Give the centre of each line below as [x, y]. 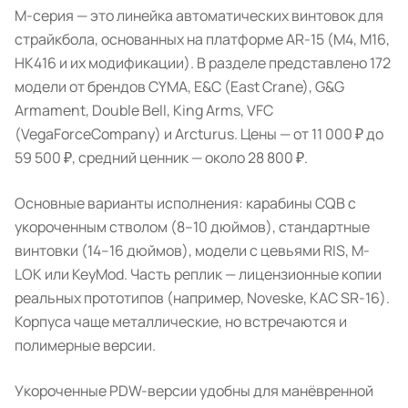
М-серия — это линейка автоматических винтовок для [199, 15]
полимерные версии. [85, 345]
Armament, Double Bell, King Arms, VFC [144, 110]
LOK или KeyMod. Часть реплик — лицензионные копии [198, 274]
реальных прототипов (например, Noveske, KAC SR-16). [202, 298]
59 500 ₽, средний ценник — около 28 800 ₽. [161, 158]
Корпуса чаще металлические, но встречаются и [181, 321]
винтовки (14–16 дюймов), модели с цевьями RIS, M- [192, 250]
